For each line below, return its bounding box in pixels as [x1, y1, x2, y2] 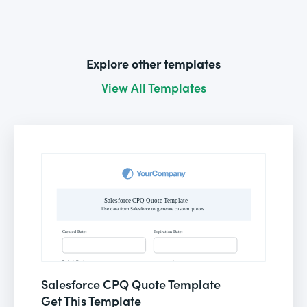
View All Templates [101, 78, 206, 96]
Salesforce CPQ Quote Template [41, 275, 221, 293]
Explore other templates [86, 54, 221, 72]
